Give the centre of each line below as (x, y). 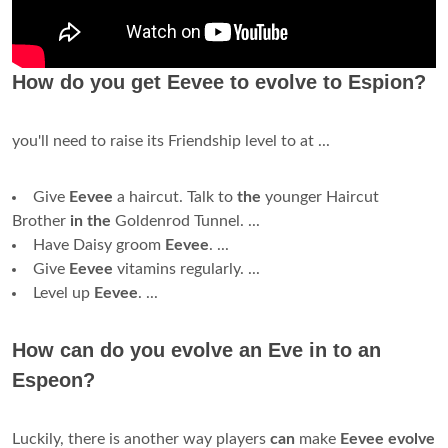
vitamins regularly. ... (188, 269)
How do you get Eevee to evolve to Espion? (219, 82)
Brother (41, 221)
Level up (63, 293)
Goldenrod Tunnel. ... (187, 221)
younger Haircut (322, 197)
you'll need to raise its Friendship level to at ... (171, 141)
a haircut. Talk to (177, 197)
